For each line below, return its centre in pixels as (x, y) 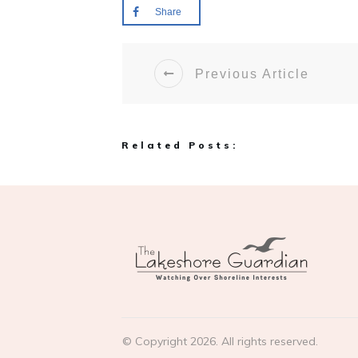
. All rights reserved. (267, 341)
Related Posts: (180, 145)
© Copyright (156, 341)
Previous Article (252, 74)
